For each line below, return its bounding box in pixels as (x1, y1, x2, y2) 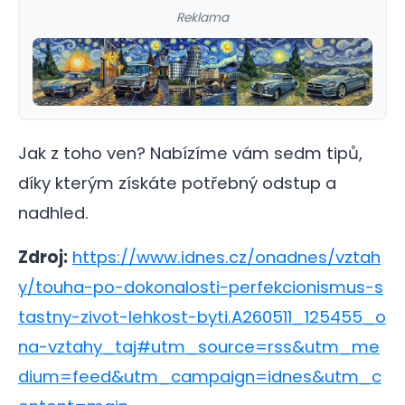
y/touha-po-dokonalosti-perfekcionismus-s (18, 275, 383, 298)
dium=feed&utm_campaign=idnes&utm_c (18, 364, 381, 388)
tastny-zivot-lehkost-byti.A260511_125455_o (18, 305, 386, 328)
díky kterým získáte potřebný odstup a (18, 171, 336, 194)
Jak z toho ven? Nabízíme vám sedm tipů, (18, 141, 363, 165)
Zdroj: (18, 245, 68, 268)
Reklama (176, 8, 229, 26)
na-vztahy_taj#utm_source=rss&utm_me (18, 334, 380, 358)
